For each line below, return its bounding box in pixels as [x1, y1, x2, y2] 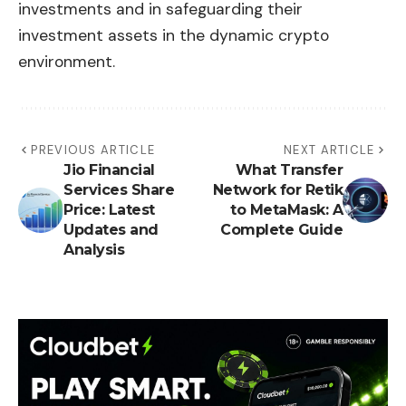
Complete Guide [220, 221, 343, 239]
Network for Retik [212, 181, 343, 199]
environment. [18, 52, 115, 72]
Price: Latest [63, 201, 155, 219]
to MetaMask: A [230, 201, 343, 219]
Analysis [63, 241, 124, 259]
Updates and [63, 221, 159, 239]
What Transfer [235, 161, 343, 179]
